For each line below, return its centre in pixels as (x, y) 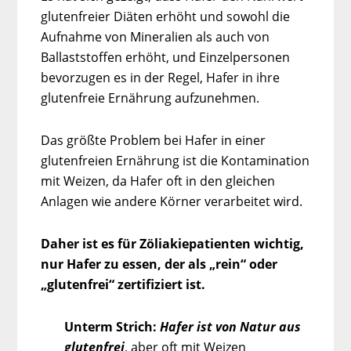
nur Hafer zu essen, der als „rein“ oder (159, 264)
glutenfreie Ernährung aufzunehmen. (150, 98)
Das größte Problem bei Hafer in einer (154, 140)
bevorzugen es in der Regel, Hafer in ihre (161, 77)
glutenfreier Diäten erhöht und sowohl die (166, 16)
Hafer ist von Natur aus (231, 326)
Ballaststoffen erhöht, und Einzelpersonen (166, 57)
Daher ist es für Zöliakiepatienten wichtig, (173, 243)
